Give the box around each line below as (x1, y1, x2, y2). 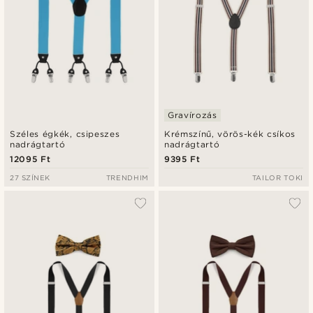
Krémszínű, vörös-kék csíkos (164, 129, 296, 140)
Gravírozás (168, 110, 217, 121)
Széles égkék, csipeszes (10, 129, 120, 140)
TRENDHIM (105, 173, 149, 182)
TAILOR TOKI (252, 173, 303, 182)
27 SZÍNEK (10, 173, 50, 182)
